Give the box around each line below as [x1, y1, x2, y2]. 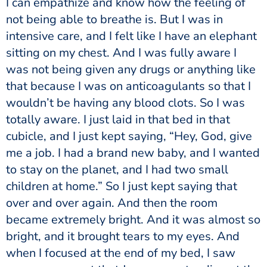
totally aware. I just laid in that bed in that [6, 111, 230, 128]
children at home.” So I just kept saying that [6, 178, 237, 194]
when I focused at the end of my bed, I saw [6, 244, 235, 261]
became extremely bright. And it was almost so [6, 211, 260, 228]
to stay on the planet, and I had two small [6, 161, 228, 178]
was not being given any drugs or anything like [6, 61, 256, 77]
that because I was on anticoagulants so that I [6, 77, 251, 94]
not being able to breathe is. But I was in [6, 11, 223, 27]
